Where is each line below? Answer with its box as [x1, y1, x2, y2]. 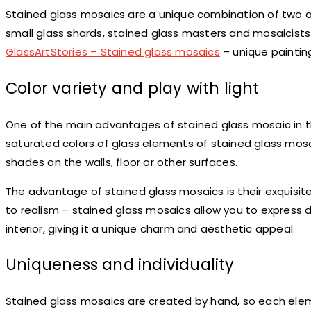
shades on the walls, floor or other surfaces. [6, 154, 238, 169]
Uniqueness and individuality [6, 253, 235, 276]
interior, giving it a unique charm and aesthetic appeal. [6, 221, 296, 236]
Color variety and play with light [6, 76, 260, 99]
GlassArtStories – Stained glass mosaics [6, 44, 220, 60]
